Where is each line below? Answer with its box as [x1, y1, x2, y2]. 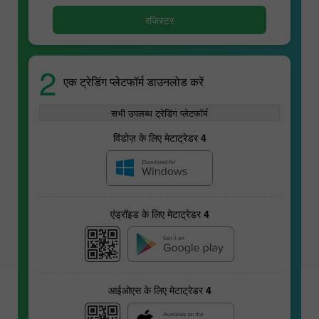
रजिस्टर [145, 12, 174, 27]
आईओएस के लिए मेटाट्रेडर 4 [108, 282, 211, 297]
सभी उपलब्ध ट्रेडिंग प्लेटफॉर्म [111, 105, 208, 120]
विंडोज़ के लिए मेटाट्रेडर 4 [113, 130, 206, 145]
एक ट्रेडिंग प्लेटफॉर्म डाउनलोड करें [63, 73, 204, 90]
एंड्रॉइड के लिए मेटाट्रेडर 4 [110, 206, 209, 221]
